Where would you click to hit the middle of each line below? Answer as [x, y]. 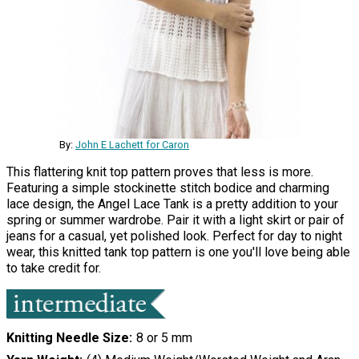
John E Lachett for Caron [132, 145]
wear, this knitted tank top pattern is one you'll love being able [178, 252]
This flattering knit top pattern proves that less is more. [160, 172]
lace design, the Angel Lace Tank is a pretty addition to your [172, 204]
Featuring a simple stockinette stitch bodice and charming [168, 188]
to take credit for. [54, 268]
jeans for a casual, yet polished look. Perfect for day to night [174, 236]
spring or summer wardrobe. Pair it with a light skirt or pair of [175, 220]
